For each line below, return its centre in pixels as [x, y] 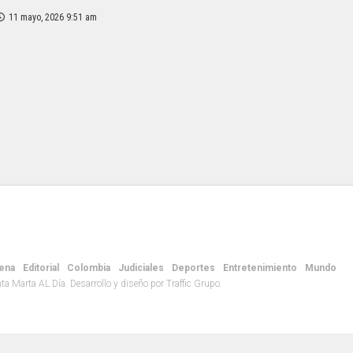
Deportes [193, 268]
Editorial [41, 268]
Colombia [89, 268]
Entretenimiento [260, 268]
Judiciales [141, 268]
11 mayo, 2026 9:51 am [53, 18]
